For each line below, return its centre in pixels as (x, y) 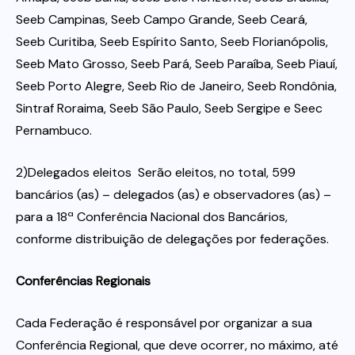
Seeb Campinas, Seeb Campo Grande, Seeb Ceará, (162, 20)
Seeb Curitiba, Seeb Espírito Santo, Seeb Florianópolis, (172, 42)
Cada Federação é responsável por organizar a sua (164, 323)
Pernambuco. (54, 131)
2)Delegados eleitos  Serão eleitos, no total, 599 (156, 173)
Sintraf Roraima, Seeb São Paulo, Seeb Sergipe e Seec (169, 109)
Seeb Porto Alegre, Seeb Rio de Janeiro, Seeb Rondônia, (176, 86)
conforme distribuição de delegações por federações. (172, 239)
